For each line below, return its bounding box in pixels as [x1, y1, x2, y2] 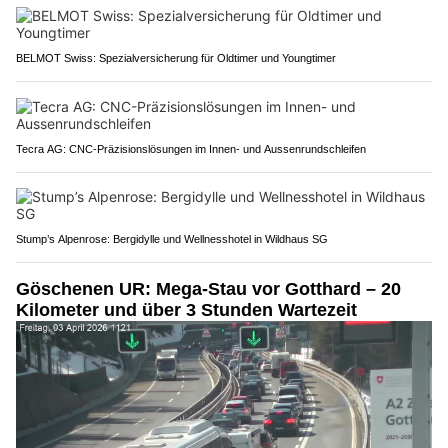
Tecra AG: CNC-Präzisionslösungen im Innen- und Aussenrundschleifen [16, 143, 366, 156]
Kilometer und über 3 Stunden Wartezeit [16, 300, 357, 321]
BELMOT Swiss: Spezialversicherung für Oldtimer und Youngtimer [16, 52, 336, 65]
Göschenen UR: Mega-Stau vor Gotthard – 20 [16, 279, 401, 300]
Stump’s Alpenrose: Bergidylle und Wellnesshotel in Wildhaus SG [16, 233, 328, 246]
